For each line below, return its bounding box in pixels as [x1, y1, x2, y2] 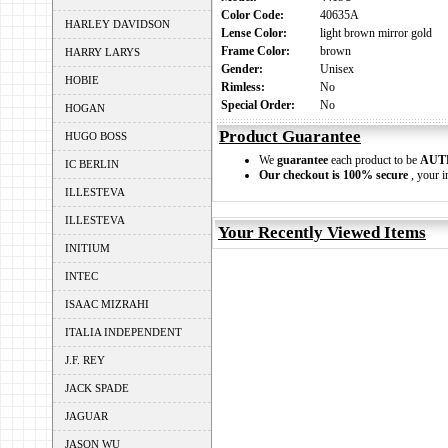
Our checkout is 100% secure [259, 168, 408, 182]
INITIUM [65, 242, 110, 254]
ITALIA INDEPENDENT [65, 326, 182, 338]
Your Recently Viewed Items [218, 223, 426, 242]
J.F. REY [65, 354, 105, 366]
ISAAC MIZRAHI [65, 298, 149, 310]
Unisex [320, 62, 354, 76]
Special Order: [221, 98, 301, 112]
